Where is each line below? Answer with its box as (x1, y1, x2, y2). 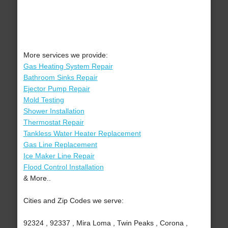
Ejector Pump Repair (23, 84, 90, 93)
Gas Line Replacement (23, 140, 97, 149)
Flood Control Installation (23, 163, 104, 172)
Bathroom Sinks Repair (23, 73, 98, 82)
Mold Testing (23, 96, 64, 104)
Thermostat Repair (23, 118, 84, 127)
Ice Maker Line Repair (23, 152, 95, 160)
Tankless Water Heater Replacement (23, 129, 141, 138)
